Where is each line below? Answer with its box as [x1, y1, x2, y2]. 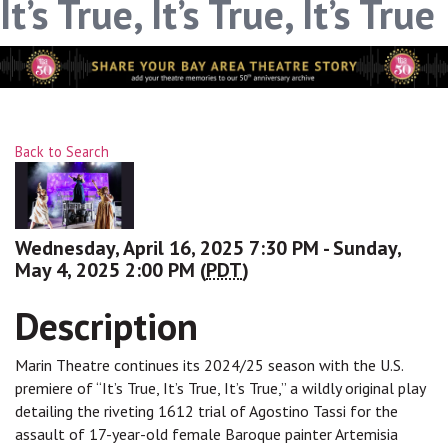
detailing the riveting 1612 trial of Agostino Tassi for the [15, 401, 398, 422]
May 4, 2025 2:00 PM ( [15, 257, 206, 284]
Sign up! [203, 2, 245, 19]
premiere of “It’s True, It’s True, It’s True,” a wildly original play [15, 378, 425, 399]
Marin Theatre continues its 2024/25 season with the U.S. [15, 355, 403, 376]
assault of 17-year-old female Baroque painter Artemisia [15, 424, 398, 445]
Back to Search [15, 142, 109, 162]
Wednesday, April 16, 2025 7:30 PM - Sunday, [15, 235, 401, 262]
